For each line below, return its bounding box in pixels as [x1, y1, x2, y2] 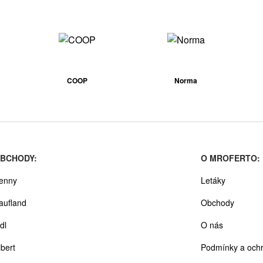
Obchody [200, 196, 234, 208]
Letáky [200, 174, 225, 186]
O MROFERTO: [200, 151, 260, 164]
